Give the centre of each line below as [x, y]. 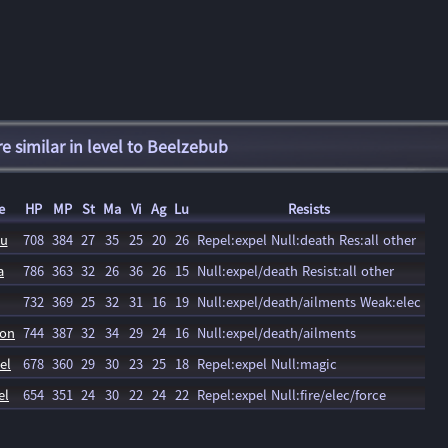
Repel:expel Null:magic [267, 363]
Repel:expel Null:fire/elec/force [291, 394]
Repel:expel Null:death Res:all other [306, 239]
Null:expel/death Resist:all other [295, 270]
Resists [309, 208]
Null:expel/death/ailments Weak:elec [309, 301]
